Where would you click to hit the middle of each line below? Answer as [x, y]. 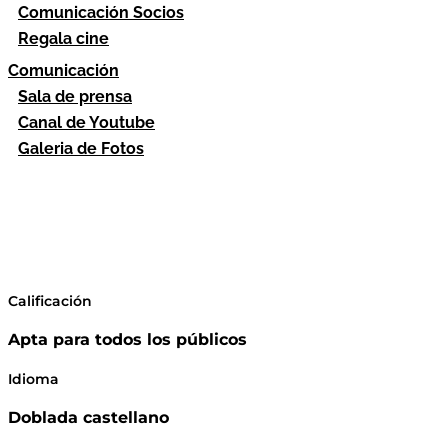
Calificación [50, 301]
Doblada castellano [88, 418]
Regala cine [63, 38]
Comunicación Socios [101, 12]
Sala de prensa [75, 96]
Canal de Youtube [86, 122]
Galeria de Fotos [81, 148]
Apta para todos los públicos [127, 340]
